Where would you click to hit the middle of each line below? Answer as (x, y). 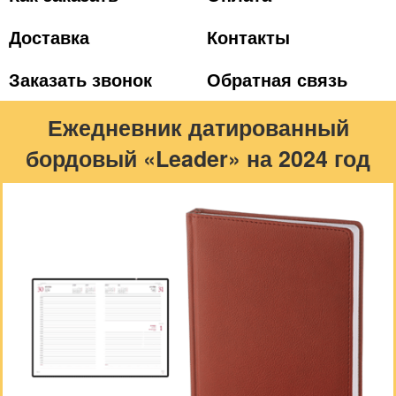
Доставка (49, 37)
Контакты (248, 37)
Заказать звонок (80, 79)
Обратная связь (277, 79)
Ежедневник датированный (198, 127)
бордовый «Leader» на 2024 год (198, 158)
